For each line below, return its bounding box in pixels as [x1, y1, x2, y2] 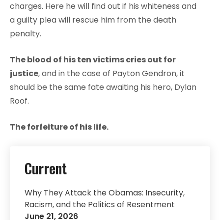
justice [10, 68, 38, 80]
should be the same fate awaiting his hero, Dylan [10, 82, 196, 93]
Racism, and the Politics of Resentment [25, 199, 175, 211]
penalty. [10, 28, 41, 40]
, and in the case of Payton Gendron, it [38, 68, 185, 80]
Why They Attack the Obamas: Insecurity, [25, 187, 185, 199]
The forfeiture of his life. [10, 121, 109, 133]
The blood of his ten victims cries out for [10, 54, 176, 66]
